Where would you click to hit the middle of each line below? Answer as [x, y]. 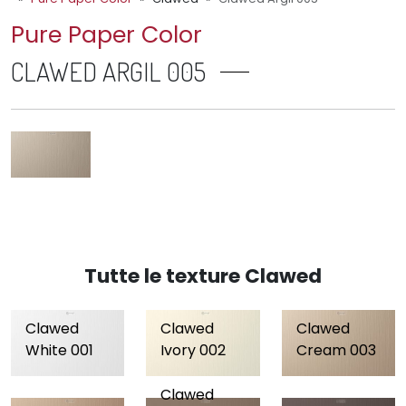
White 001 [59, 351]
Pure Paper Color [106, 35]
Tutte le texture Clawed [203, 276]
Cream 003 [336, 351]
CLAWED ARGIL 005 [108, 72]
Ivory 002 [193, 351]
